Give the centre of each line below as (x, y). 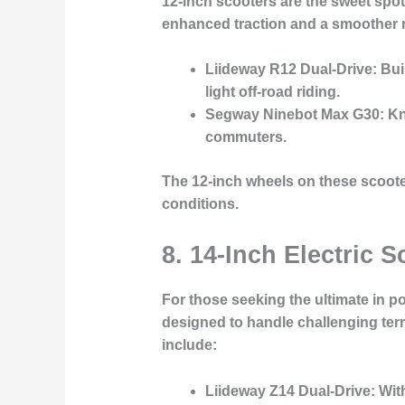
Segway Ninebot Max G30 (292, 115)
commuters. (245, 137)
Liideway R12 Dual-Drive (288, 70)
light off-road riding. (272, 92)
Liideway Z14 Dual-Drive (287, 391)
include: (189, 345)
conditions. (200, 204)
